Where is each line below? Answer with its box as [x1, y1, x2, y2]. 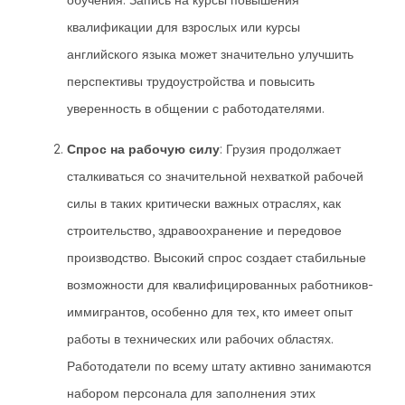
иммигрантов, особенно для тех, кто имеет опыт [67, 304, 353, 320]
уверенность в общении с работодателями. [67, 100, 325, 117]
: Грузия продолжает [220, 141, 341, 157]
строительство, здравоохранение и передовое [67, 222, 342, 239]
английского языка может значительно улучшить [67, 46, 353, 62]
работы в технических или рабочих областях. [67, 331, 334, 347]
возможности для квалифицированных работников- [67, 277, 373, 293]
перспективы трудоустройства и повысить [67, 73, 315, 89]
